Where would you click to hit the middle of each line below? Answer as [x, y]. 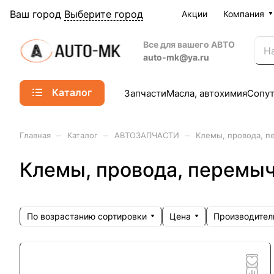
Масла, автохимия [207, 93]
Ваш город [35, 14]
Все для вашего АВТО [189, 44]
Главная [35, 135]
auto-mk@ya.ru [176, 57]
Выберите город [104, 14]
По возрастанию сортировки [87, 216]
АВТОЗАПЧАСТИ [147, 135]
